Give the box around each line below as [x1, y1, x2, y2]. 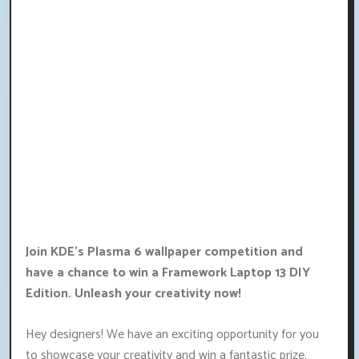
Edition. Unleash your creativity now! [26, 283, 241, 305]
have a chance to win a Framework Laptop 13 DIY [26, 262, 310, 284]
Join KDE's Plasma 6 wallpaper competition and [26, 241, 303, 264]
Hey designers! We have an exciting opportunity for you [26, 324, 319, 346]
